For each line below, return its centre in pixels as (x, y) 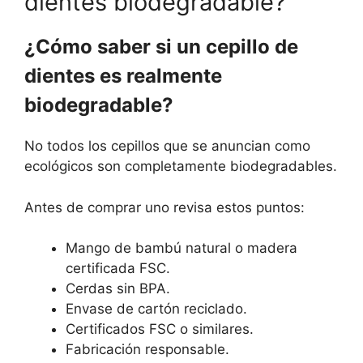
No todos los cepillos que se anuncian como (167, 146)
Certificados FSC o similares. (160, 329)
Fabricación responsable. (147, 350)
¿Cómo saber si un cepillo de (161, 47)
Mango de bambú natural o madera (181, 248)
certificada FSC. (118, 269)
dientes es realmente (123, 76)
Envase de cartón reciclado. (156, 309)
